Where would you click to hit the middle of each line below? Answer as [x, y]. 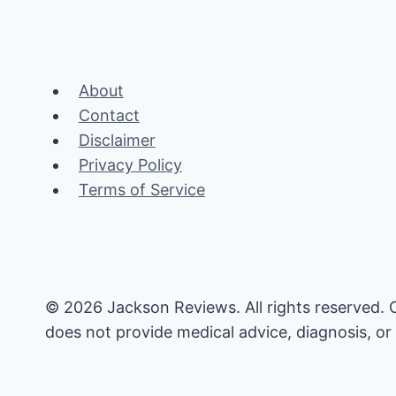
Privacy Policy [130, 165]
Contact [109, 115]
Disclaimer [117, 140]
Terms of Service [141, 190]
